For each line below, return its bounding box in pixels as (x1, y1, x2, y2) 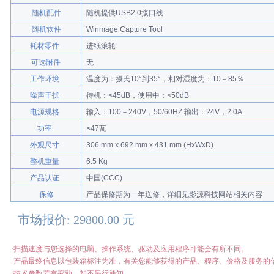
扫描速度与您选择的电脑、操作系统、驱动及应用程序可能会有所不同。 (13, 245, 248, 254)
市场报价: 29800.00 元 (17, 213, 135, 227)
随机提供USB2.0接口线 (86, 9, 163, 17)
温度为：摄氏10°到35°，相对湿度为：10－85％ (86, 75, 246, 83)
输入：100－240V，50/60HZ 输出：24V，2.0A (86, 108, 242, 116)
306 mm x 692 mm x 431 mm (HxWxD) (86, 141, 213, 149)
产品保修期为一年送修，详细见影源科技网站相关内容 (86, 190, 262, 199)
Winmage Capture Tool (86, 25, 163, 34)
